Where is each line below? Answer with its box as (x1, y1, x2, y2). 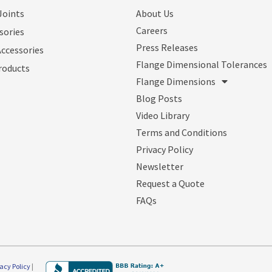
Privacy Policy (136, 143, 193, 155)
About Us (136, 7, 174, 19)
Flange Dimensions (136, 75, 216, 87)
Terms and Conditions (136, 126, 227, 138)
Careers (136, 24, 168, 36)
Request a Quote (136, 177, 205, 189)
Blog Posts (136, 92, 182, 104)
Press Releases (136, 41, 198, 53)
